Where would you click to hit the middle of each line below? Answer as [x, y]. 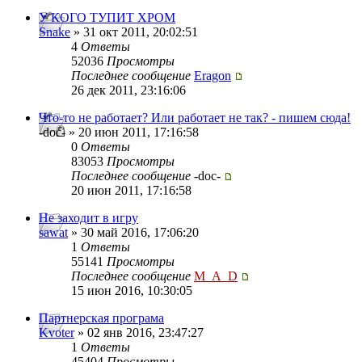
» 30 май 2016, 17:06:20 [133, 233]
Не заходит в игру [88, 218]
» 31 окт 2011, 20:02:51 [134, 32]
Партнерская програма [101, 318]
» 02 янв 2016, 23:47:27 [139, 333]
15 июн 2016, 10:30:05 [132, 291]
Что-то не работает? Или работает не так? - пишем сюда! [195, 118]
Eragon [213, 76]
